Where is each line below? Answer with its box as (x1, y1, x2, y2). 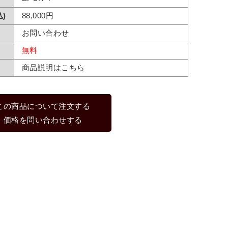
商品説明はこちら (21, 63, 85, 72)
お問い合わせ (21, 28, 69, 38)
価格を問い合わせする (3, 116, 82, 125)
